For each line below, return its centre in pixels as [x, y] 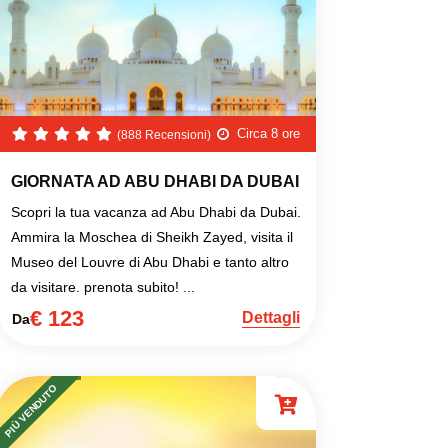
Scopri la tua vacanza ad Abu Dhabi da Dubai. [156, 212]
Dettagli [271, 317]
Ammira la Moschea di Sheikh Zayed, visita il [152, 237]
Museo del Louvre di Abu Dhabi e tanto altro [150, 262]
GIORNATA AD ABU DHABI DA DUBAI [155, 181]
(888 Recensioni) [164, 135]
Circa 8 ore [268, 133]
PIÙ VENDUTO [30, 410]
